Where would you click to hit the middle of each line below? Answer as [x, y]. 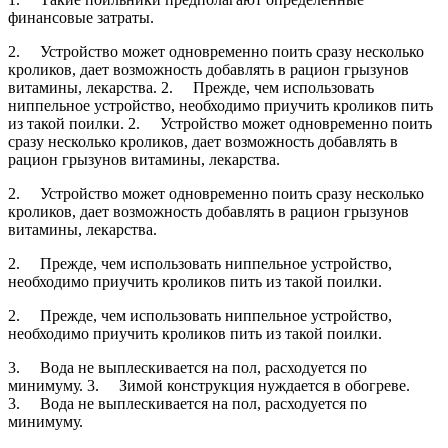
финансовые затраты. [81, 17]
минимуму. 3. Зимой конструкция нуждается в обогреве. [209, 385]
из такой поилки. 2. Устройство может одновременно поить [220, 123]
